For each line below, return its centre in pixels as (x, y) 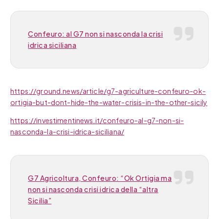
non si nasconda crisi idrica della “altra (93, 189)
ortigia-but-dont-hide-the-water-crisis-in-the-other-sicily (109, 102)
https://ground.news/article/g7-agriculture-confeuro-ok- (108, 91)
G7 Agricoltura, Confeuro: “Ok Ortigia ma (100, 178)
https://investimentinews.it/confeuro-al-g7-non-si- (97, 120)
